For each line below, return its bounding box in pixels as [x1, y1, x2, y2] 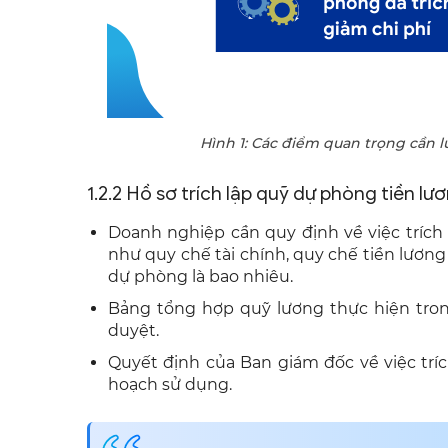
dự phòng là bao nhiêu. [108, 267, 293, 287]
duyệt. [108, 321, 159, 341]
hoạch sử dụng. [108, 375, 232, 395]
